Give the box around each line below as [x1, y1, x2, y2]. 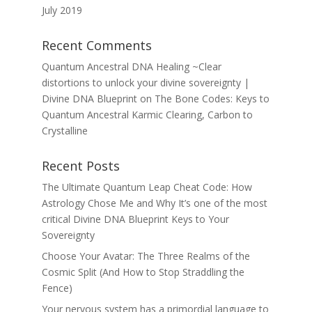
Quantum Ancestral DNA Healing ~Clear [41, 60, 221, 74]
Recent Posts [41, 157, 120, 175]
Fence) [41, 281, 72, 295]
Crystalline [41, 124, 88, 138]
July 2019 [41, 3, 82, 17]
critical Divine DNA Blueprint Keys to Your [41, 212, 229, 226]
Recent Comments [41, 37, 152, 54]
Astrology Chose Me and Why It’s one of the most [41, 196, 267, 210]
